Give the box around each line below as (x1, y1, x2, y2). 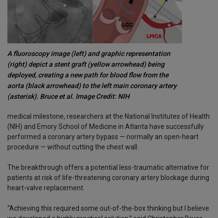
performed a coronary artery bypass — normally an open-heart (7, 133, 199, 141)
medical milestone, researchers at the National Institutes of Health (7, 112, 210, 121)
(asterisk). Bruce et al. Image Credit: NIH (7, 92, 129, 101)
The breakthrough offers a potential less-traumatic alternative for (7, 163, 209, 172)
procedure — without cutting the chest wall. (7, 143, 140, 151)
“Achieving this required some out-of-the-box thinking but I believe (7, 204, 209, 213)
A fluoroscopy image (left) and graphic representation (7, 50, 170, 58)
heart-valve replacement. (7, 184, 85, 192)
